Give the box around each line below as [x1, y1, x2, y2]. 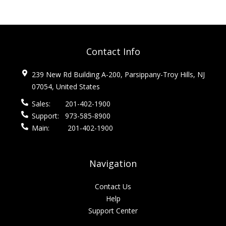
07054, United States [32, 82, 100, 91]
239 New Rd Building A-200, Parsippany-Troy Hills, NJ [32, 70, 205, 79]
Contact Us [95, 182, 131, 191]
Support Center [88, 206, 138, 215]
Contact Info [86, 45, 140, 58]
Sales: [32, 99, 52, 108]
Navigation [89, 157, 137, 169]
